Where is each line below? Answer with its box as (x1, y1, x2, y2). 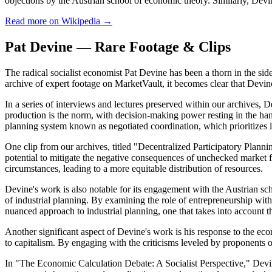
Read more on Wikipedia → (5, 15, 112, 26)
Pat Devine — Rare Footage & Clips (5, 38, 231, 55)
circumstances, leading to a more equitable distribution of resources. (5, 163, 263, 174)
